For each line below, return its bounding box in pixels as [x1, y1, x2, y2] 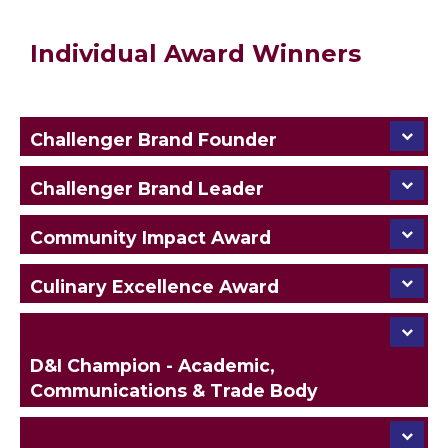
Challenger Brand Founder [30, 128, 277, 150]
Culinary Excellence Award [30, 275, 279, 297]
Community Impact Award [30, 226, 271, 248]
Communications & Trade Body [30, 379, 318, 401]
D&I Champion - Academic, [30, 354, 275, 376]
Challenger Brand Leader [30, 177, 264, 199]
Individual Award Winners [30, 38, 361, 68]
